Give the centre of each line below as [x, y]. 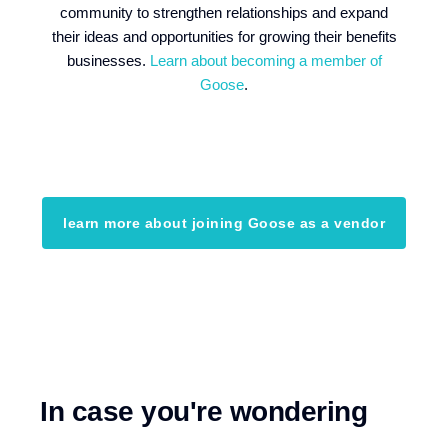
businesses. [108, 60]
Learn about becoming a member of [265, 60]
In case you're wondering [203, 411]
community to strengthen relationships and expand [224, 12]
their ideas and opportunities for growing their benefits [224, 36]
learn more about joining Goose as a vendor [224, 223]
